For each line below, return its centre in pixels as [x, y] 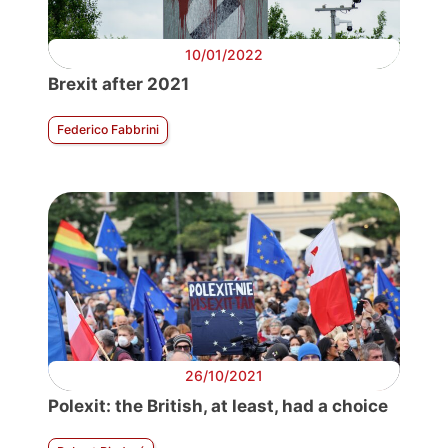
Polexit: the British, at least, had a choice [218, 405]
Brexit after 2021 [118, 84]
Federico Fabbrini [108, 130]
